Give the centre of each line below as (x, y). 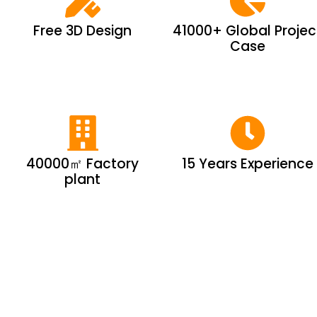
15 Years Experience (247, 163)
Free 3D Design (83, 30)
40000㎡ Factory (83, 163)
